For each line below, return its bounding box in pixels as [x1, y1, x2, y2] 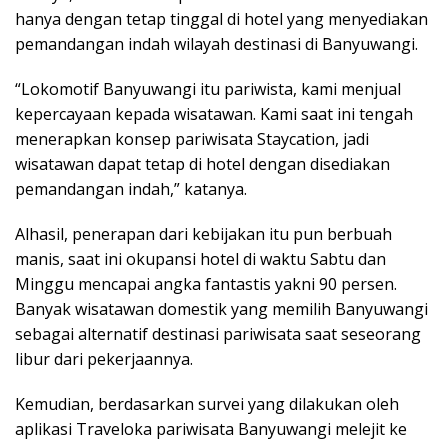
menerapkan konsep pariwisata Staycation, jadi [15, 127, 369, 150]
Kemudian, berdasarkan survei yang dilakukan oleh [15, 392, 399, 415]
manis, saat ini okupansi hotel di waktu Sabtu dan [15, 247, 386, 270]
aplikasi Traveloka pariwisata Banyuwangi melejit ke [15, 417, 407, 440]
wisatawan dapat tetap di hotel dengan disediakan [15, 152, 390, 175]
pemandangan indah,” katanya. [15, 177, 247, 200]
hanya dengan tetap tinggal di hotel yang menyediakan [15, 7, 428, 30]
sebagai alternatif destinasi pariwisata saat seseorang [15, 322, 421, 345]
